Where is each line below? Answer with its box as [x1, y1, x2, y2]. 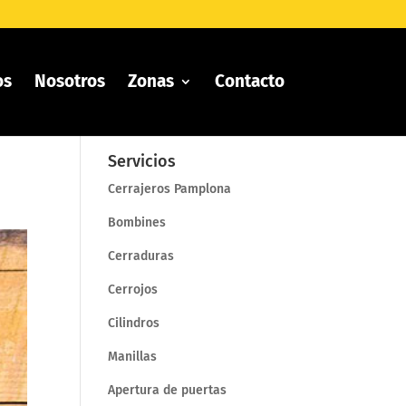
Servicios [108, 151, 177, 171]
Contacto [214, 71, 285, 92]
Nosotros [34, 71, 105, 92]
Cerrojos [108, 282, 159, 297]
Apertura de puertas [108, 382, 227, 398]
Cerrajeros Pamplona [108, 181, 232, 197]
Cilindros [108, 315, 160, 331]
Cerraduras [108, 248, 175, 264]
